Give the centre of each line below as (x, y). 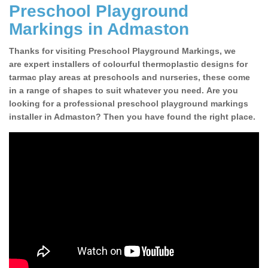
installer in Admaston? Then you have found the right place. (132, 117)
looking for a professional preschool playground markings (129, 104)
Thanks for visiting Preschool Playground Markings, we (122, 51)
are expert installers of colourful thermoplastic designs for (128, 64)
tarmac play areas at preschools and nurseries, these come (130, 77)
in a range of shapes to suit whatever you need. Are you (124, 91)
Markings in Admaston (99, 29)
